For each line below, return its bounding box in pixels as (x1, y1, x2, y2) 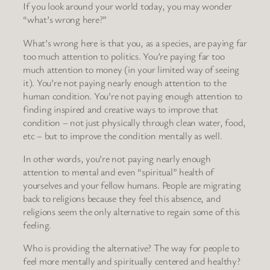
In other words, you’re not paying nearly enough (23, 151, 211, 165)
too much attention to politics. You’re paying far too (23, 49, 225, 63)
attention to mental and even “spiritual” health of (23, 165, 214, 178)
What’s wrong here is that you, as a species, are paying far (23, 36, 247, 49)
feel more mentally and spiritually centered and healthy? (23, 254, 240, 268)
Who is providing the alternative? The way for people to (23, 241, 239, 255)
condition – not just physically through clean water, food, (23, 115, 246, 129)
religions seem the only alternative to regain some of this (23, 204, 240, 218)
